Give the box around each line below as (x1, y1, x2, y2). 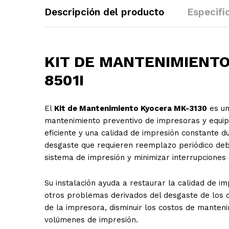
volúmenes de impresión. (44, 215, 138, 224)
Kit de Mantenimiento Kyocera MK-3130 (54, 104, 207, 113)
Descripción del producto (44, 6, 164, 18)
